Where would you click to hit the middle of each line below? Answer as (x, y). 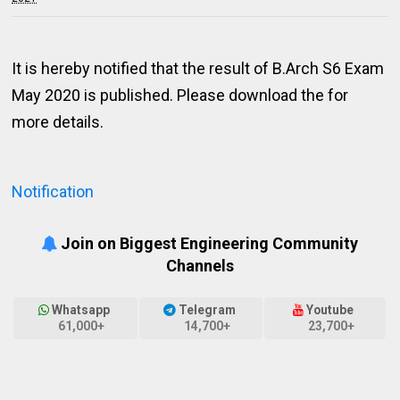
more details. (58, 122)
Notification (53, 192)
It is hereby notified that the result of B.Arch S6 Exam (198, 68)
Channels (200, 266)
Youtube (330, 310)
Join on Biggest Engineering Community (208, 243)
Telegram (207, 310)
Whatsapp (81, 310)
